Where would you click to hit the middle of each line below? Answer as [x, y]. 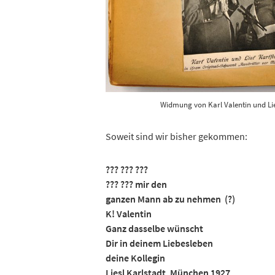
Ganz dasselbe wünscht [154, 229]
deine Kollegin [135, 258]
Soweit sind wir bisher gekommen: [176, 137]
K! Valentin [129, 214]
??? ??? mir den [136, 184]
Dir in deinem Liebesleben [159, 243]
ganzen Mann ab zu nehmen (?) [170, 199]
